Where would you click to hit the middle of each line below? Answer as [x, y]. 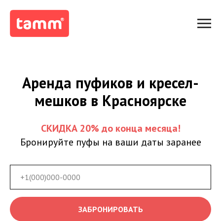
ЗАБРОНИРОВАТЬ [110, 209]
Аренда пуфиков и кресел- [110, 83]
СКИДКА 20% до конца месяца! [110, 128]
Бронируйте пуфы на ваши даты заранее [110, 142]
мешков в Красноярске [110, 100]
